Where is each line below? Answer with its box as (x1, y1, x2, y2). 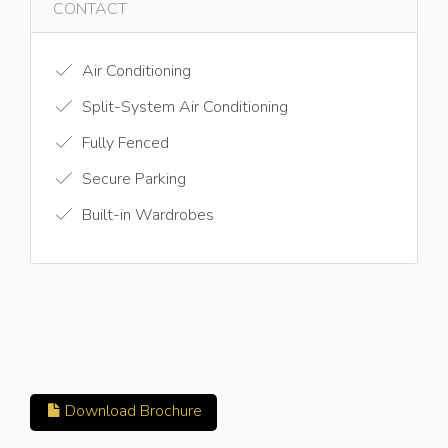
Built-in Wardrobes (78, 204, 214, 226)
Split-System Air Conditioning (78, 96, 288, 118)
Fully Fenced (78, 132, 169, 154)
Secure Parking (78, 168, 186, 190)
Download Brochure (61, 400, 202, 422)
